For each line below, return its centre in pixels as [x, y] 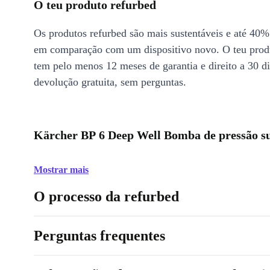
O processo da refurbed [106, 196]
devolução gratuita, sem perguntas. [110, 82]
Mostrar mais [61, 170]
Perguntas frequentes [99, 236]
